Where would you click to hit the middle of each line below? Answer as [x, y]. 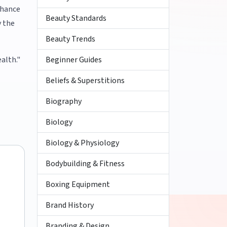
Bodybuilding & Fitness [85, 164]
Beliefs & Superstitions [85, 81]
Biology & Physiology [82, 143]
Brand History [70, 205]
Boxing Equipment [78, 184]
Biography [64, 101]
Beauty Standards [76, 18]
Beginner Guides [74, 60]
